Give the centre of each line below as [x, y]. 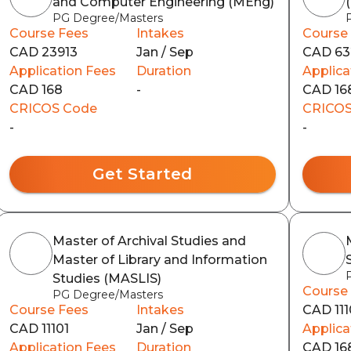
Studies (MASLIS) [107, 279]
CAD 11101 [39, 329]
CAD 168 [36, 90]
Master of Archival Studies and [149, 241]
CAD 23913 [43, 52]
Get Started [143, 174]
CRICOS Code [53, 109]
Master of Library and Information [159, 260]
